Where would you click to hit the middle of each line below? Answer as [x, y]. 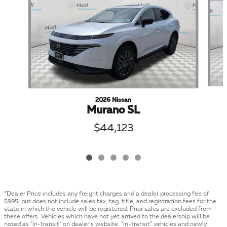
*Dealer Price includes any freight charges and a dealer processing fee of [107, 194]
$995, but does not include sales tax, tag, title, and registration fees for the [110, 201]
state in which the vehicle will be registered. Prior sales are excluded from [108, 209]
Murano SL [113, 110]
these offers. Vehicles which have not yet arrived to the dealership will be [107, 217]
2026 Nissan [113, 100]
